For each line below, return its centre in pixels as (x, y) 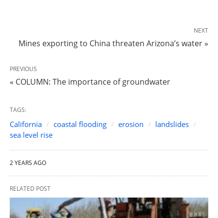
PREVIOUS (23, 69)
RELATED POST (30, 189)
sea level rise (31, 135)
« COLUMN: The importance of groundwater (90, 82)
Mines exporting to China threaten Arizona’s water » (113, 44)
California (26, 124)
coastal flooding (80, 124)
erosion (131, 124)
